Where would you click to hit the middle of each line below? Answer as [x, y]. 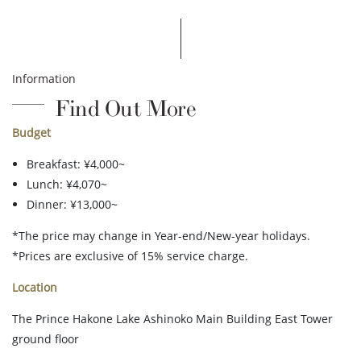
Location [35, 287]
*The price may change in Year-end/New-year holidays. [161, 235]
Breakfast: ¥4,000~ [76, 164]
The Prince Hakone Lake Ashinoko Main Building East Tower [172, 318]
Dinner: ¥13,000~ [72, 204]
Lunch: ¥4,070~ [67, 184]
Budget [31, 132]
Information [44, 78]
